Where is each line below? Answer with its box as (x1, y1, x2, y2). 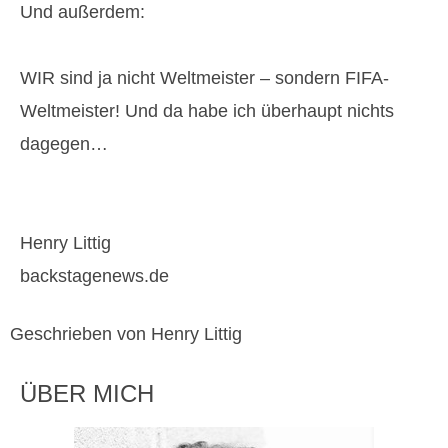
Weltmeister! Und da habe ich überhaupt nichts (20, 101, 394, 122)
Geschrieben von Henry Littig (10, 323, 242, 344)
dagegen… (20, 134, 108, 155)
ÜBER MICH (20, 379, 154, 407)
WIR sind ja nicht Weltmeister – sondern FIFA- (20, 68, 389, 89)
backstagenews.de (20, 266, 169, 287)
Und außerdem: (20, 2, 145, 23)
